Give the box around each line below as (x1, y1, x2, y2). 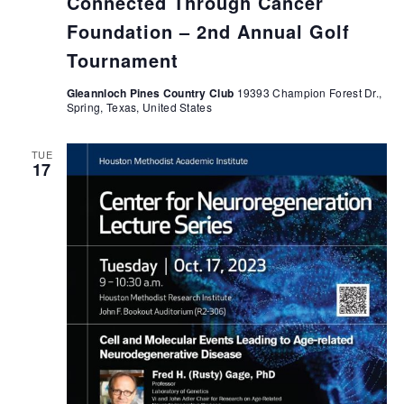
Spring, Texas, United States (66, 99, 212, 115)
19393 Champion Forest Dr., (236, 85, 382, 101)
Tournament (66, 47, 179, 74)
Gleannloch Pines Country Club (66, 85, 237, 102)
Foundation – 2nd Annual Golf (66, 18, 350, 45)
